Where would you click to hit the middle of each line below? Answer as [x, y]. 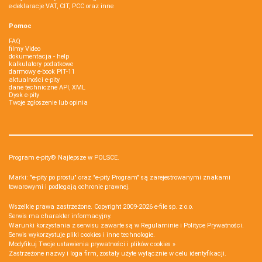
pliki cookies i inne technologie [110, 235]
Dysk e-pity [24, 95]
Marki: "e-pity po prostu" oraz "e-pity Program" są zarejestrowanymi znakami [120, 178]
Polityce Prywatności [213, 226]
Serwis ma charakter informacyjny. [60, 216]
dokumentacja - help [39, 56]
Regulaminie [160, 226]
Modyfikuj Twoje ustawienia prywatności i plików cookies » [92, 244]
